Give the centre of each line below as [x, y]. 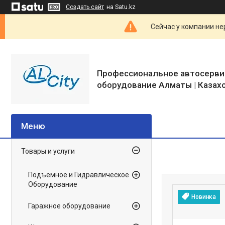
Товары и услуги [48, 151]
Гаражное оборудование [69, 206]
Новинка [204, 197]
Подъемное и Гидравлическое [79, 175]
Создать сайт [85, 7]
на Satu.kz [121, 7]
